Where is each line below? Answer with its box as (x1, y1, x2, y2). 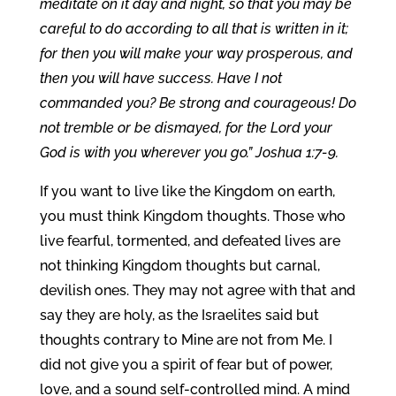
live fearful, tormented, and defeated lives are (39, 232, 340, 249)
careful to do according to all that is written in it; (39, 20, 348, 37)
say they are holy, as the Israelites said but (39, 307, 319, 324)
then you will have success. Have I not (39, 70, 282, 87)
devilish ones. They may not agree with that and (39, 282, 355, 299)
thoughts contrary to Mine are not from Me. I (39, 331, 332, 348)
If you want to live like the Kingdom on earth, (39, 183, 335, 200)
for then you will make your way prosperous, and (39, 45, 353, 62)
